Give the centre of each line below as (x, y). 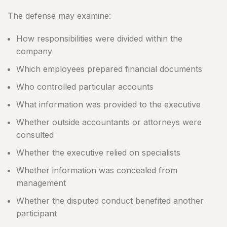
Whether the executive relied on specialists (98, 153)
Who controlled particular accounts (85, 87)
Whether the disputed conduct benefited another (110, 201)
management (41, 183)
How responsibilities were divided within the (99, 39)
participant (36, 214)
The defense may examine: (59, 16)
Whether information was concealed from (97, 171)
